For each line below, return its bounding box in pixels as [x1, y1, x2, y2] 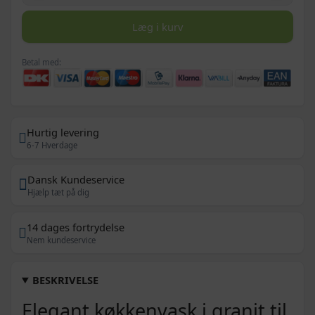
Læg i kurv [132, 20, 183, 34]
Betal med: [22, 57, 61, 68]
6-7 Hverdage [27, 139, 77, 150]
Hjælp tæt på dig [27, 187, 89, 198]
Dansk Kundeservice [27, 172, 124, 187]
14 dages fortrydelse [27, 219, 124, 234]
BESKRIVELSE [32, 272, 99, 287]
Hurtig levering [27, 124, 99, 139]
